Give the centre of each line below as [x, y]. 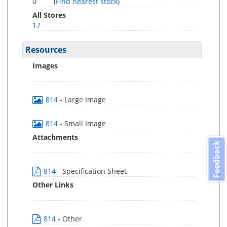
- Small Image [83, 123]
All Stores [49, 15]
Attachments [55, 137]
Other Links [53, 185]
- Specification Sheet [92, 171]
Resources [46, 50]
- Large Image [83, 100]
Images [45, 66]
